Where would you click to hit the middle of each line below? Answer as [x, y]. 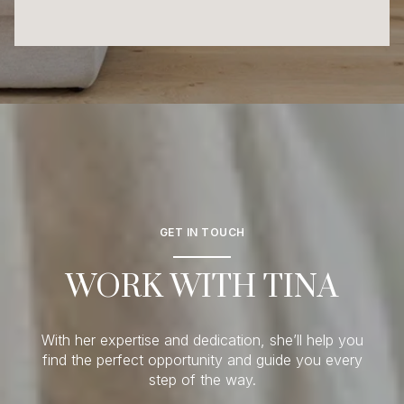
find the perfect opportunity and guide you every [202, 360]
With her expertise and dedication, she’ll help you [202, 340]
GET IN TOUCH [202, 233]
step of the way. [202, 380]
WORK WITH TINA [202, 288]
